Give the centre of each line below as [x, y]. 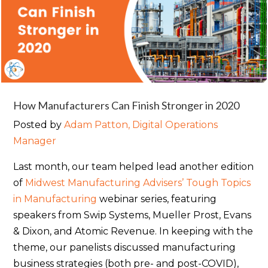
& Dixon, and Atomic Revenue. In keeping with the [133, 232]
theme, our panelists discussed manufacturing [125, 248]
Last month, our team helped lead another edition [134, 167]
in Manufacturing [55, 199]
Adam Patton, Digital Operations [141, 125]
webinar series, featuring [157, 199]
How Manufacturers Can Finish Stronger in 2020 [127, 106]
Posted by [39, 125]
